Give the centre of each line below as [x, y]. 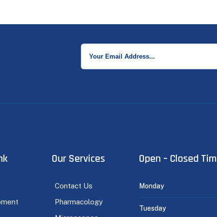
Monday [152, 186]
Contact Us [74, 186]
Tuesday [153, 208]
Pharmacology [79, 201]
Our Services [78, 159]
